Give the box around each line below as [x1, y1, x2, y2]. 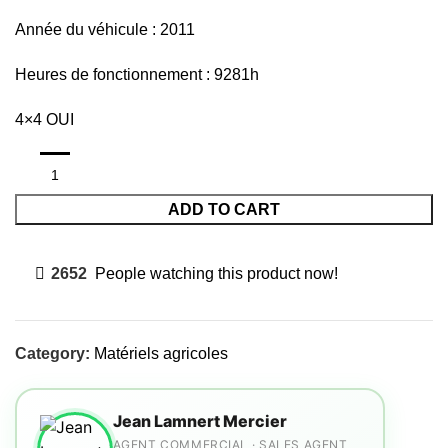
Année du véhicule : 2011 [15, 21, 195, 38]
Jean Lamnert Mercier [112, 410, 287, 431]
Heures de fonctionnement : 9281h [15, 66, 259, 83]
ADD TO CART [168, 201, 280, 218]
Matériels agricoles [94, 345, 228, 362]
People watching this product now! [95, 264, 338, 282]
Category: [15, 345, 90, 362]
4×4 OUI [15, 111, 74, 128]
